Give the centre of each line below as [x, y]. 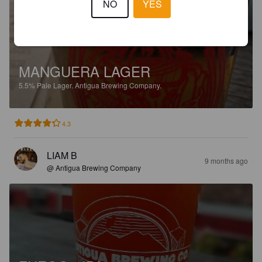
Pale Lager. [56, 85]
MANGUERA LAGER [85, 71]
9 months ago [226, 160]
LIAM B [62, 155]
